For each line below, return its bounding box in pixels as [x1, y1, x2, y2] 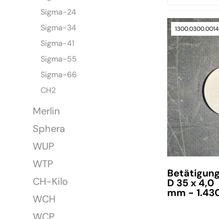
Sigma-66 [41, 69, 77, 80]
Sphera [33, 122, 66, 135]
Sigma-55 [41, 54, 77, 65]
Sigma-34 [41, 22, 77, 33]
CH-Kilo [33, 175, 68, 188]
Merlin [33, 105, 60, 118]
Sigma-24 [41, 7, 77, 18]
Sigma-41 [41, 38, 75, 49]
